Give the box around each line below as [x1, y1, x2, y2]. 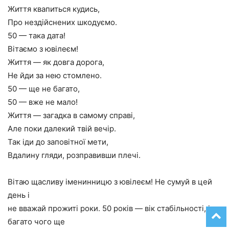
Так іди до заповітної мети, [8, 137, 108, 147]
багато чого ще [8, 217, 65, 226]
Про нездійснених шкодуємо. [8, 17, 117, 27]
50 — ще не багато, [8, 84, 80, 94]
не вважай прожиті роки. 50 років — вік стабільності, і [8, 203, 210, 213]
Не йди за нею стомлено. [8, 71, 102, 80]
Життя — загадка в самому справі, [8, 110, 135, 120]
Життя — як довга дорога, [8, 57, 104, 67]
